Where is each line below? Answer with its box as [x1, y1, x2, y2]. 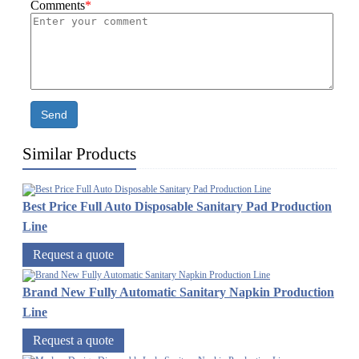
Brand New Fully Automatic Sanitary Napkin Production [22, 285, 334, 300]
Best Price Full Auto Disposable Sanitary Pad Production [22, 200, 332, 214]
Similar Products [22, 144, 136, 164]
